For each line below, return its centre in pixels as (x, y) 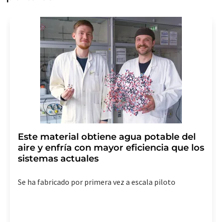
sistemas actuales (58, 159)
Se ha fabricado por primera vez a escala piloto (97, 182)
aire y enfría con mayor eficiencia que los (111, 148)
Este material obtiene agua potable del (107, 137)
